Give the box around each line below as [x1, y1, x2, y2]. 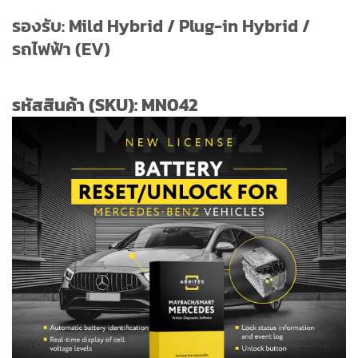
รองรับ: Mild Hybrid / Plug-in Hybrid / [12, 12, 310, 40]
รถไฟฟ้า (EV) [12, 35, 110, 63]
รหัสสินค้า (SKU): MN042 [12, 91, 197, 119]
